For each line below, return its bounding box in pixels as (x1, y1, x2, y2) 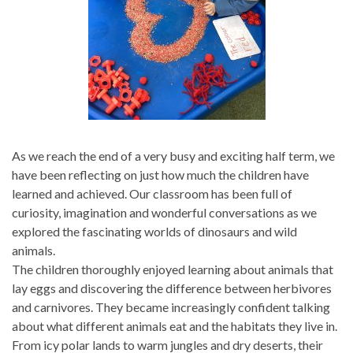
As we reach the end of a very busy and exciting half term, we (12, 148, 335, 163)
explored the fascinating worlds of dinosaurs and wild (12, 224, 297, 239)
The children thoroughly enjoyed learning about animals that (12, 262, 333, 277)
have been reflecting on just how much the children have (12, 167, 309, 182)
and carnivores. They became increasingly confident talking (12, 299, 330, 314)
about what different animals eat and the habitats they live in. (12, 318, 337, 333)
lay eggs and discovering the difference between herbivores (12, 281, 332, 295)
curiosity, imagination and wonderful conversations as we (12, 205, 317, 220)
